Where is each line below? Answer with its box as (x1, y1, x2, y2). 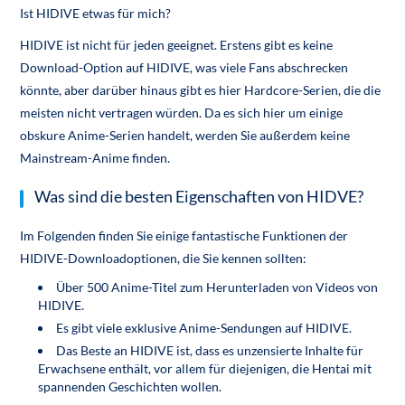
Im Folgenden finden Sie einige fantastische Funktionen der (20, 228, 349, 244)
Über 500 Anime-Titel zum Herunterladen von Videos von (56, 279, 379, 296)
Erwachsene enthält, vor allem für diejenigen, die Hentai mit (38, 361, 372, 377)
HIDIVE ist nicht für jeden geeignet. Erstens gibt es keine (20, 37, 334, 53)
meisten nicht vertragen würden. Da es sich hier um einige (20, 105, 344, 121)
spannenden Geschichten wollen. (38, 379, 222, 395)
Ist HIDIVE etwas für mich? (20, 5, 172, 22)
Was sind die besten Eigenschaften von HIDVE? (34, 187, 364, 207)
